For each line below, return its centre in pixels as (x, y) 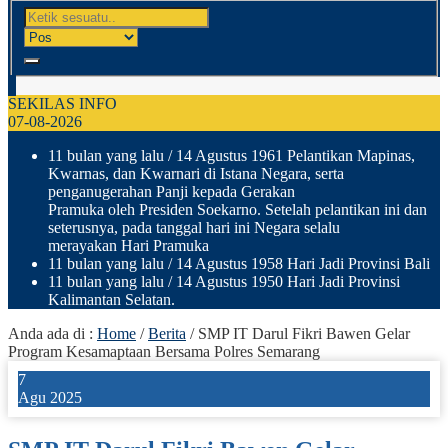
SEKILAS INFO (62, 103)
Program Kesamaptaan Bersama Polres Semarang (164, 351)
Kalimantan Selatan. (111, 299)
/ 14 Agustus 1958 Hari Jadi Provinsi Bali (297, 263)
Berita (167, 333)
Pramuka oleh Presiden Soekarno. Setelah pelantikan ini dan (237, 209)
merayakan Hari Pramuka (128, 245)
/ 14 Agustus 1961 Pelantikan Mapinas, (289, 155)
